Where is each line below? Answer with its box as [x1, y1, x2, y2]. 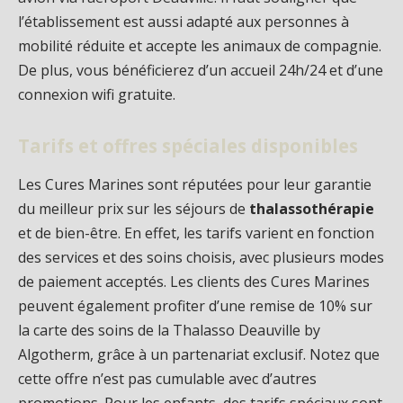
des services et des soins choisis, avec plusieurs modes [18, 247, 384, 268]
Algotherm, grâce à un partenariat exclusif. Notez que [18, 345, 380, 365]
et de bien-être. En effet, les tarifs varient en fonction [18, 223, 374, 244]
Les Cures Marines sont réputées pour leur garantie [18, 175, 372, 195]
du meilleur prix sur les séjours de [18, 199, 249, 219]
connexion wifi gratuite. [18, 85, 175, 105]
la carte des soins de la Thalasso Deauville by [18, 320, 320, 341]
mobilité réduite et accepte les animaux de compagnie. [18, 36, 381, 57]
